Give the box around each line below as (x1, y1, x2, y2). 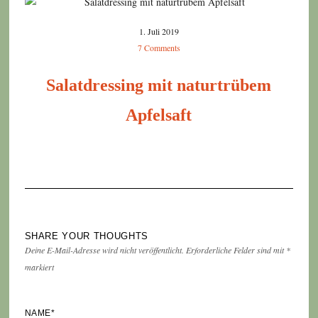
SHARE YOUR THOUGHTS (24, 231, 148, 242)
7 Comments (137, 42, 180, 54)
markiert (24, 261, 54, 273)
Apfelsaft (126, 106, 192, 125)
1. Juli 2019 (138, 26, 179, 38)
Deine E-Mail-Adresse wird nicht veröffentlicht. (24, 244, 184, 256)
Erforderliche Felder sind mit (185, 244, 286, 256)
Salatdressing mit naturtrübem (46, 76, 272, 95)
